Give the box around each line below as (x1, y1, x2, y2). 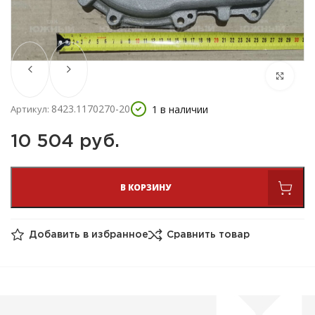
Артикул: (11, 103, 51, 115)
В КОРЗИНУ (120, 181, 171, 193)
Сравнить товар (167, 231, 250, 240)
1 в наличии (152, 102, 208, 116)
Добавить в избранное (29, 231, 148, 240)
